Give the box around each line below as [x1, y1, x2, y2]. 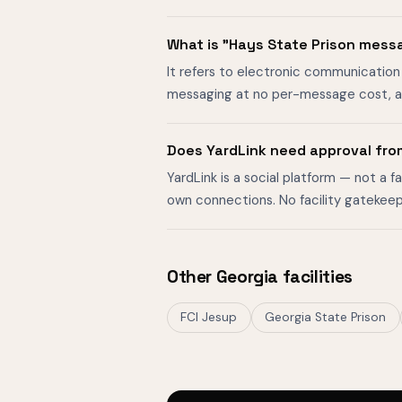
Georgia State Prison [265, 310, 387, 326]
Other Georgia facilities [167, 266, 353, 289]
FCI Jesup [180, 310, 238, 326]
